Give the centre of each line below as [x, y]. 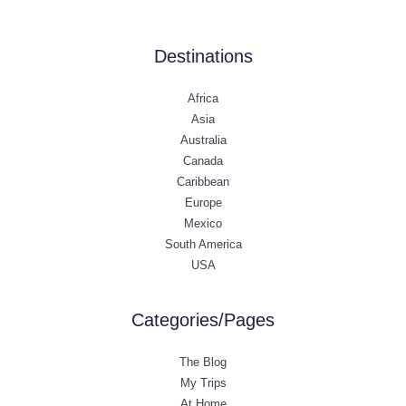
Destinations [203, 57]
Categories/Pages [203, 320]
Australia [203, 140]
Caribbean [203, 182]
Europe [203, 203]
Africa [203, 99]
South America [203, 245]
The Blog [203, 362]
